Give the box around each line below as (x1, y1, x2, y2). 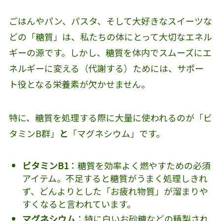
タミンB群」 (8, 126, 59, 140)
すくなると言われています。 (22, 197, 136, 210)
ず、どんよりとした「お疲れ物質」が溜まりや (22, 184, 208, 197)
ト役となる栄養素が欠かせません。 (8, 77, 150, 91)
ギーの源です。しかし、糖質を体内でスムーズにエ (8, 46, 212, 59)
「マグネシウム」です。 (68, 126, 165, 140)
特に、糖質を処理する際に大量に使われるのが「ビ (8, 110, 212, 124)
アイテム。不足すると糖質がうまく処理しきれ (22, 171, 208, 184)
